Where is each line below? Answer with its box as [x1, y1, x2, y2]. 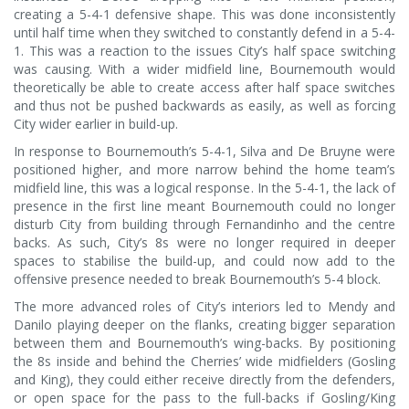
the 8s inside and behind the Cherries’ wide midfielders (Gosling [14, 351, 395, 370]
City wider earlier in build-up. [14, 114, 178, 132]
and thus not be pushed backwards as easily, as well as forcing [14, 96, 395, 114]
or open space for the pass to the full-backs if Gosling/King [14, 388, 395, 406]
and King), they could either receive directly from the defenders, [14, 370, 395, 388]
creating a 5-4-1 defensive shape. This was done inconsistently [14, 5, 395, 23]
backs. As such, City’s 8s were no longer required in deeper [14, 233, 395, 251]
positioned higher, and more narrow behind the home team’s [14, 160, 395, 178]
